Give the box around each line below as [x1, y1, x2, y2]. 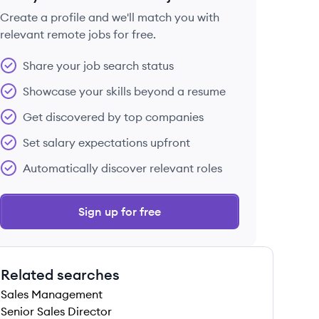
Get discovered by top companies [23, 110, 204, 124]
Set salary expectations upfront [23, 135, 190, 150]
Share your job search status [23, 58, 174, 73]
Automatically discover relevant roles [23, 161, 222, 175]
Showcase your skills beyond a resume [23, 84, 226, 98]
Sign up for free [78, 204, 161, 219]
